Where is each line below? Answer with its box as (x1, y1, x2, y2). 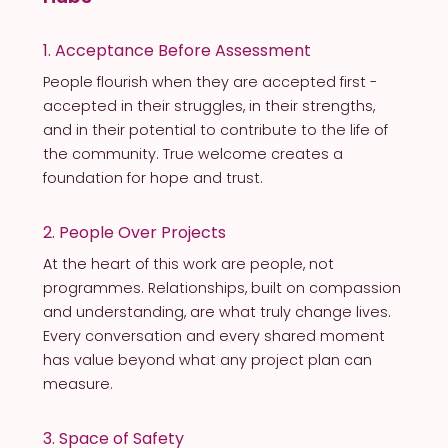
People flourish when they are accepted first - (42, 71, 377, 92)
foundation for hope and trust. (42, 167, 263, 188)
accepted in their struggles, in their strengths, (42, 95, 375, 116)
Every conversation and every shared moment (42, 325, 385, 346)
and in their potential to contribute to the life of (42, 119, 388, 140)
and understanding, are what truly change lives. (42, 301, 391, 322)
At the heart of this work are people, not (42, 253, 334, 274)
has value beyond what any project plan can (42, 349, 372, 370)
